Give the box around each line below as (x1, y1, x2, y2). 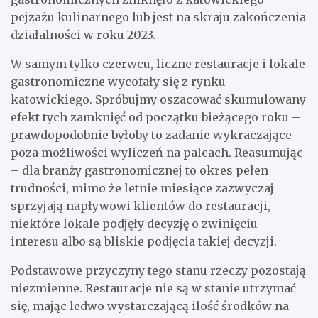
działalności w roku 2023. (11, 27, 155, 42)
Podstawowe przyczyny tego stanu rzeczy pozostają (11, 263, 306, 278)
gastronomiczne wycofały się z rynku (11, 74, 226, 89)
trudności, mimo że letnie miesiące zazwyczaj (11, 180, 274, 195)
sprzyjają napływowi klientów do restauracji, (11, 198, 270, 213)
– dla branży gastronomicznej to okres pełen (11, 163, 268, 177)
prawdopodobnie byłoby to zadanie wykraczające (11, 127, 292, 142)
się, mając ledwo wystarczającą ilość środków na (11, 298, 289, 313)
